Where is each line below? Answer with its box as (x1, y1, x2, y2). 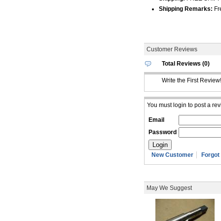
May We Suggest (147, 184, 192, 191)
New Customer (151, 151, 193, 158)
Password (148, 129, 177, 136)
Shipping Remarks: (159, 5, 213, 12)
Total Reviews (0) (162, 60, 210, 67)
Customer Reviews (147, 46, 197, 53)
